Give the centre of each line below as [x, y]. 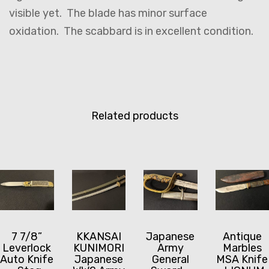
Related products [134, 116]
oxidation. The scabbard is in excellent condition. [131, 32]
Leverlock [27, 248]
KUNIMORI [98, 248]
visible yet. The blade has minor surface [108, 14]
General [170, 260]
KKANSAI [98, 237]
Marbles [242, 248]
